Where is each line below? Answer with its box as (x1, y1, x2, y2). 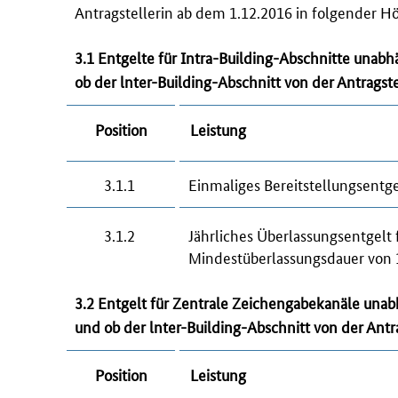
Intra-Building (180, 46, 273, 68)
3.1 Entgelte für (75, 46, 180, 68)
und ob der (75, 315, 149, 338)
